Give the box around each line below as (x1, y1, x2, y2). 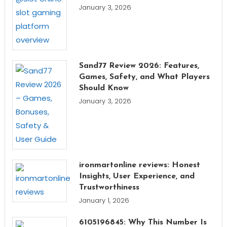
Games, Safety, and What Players (79, 72, 210, 81)
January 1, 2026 (79, 195, 129, 205)
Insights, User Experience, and (79, 172, 195, 180)
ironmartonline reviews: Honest (79, 161, 200, 169)
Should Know (79, 84, 129, 92)
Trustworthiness (79, 183, 139, 192)
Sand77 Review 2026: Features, (79, 61, 199, 70)
